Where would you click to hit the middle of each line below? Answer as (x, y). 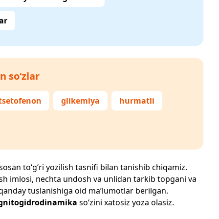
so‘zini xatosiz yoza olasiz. (126, 202)
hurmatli (137, 101)
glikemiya (80, 101)
